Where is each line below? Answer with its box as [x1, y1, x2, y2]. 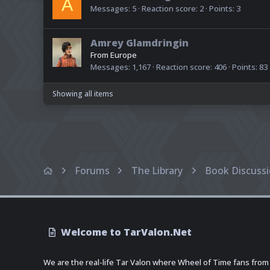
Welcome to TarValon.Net [61, 225, 192, 239]
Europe [110, 49, 137, 61]
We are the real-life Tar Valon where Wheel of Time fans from [43, 257, 269, 268]
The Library [131, 164, 183, 178]
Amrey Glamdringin [90, 36, 189, 50]
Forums [74, 164, 110, 178]
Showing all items [52, 89, 113, 99]
